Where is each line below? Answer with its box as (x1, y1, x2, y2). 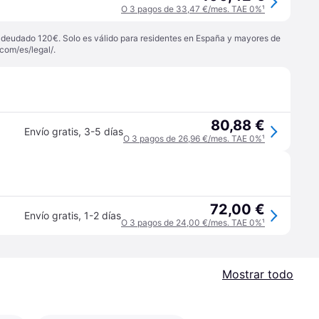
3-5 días (84, 125, 123, 137)
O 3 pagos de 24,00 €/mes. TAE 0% (121, 217, 262, 228)
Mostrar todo (222, 267, 293, 281)
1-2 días (84, 209, 121, 221)
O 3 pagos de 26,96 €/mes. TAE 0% (123, 133, 262, 144)
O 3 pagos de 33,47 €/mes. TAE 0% (121, 4, 262, 14)
